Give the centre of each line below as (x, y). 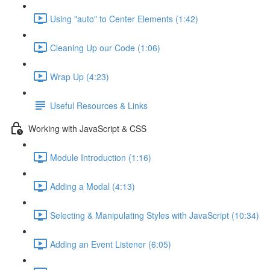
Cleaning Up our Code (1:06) (105, 47)
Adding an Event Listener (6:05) (111, 244)
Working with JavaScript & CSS (87, 128)
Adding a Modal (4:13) (93, 186)
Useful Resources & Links (99, 105)
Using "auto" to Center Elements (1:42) (124, 18)
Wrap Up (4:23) (80, 76)
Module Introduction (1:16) (101, 157)
